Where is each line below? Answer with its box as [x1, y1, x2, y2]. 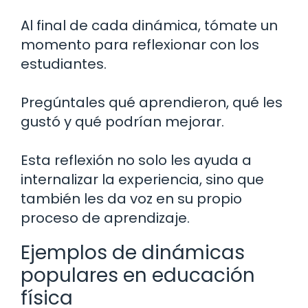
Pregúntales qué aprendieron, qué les [21, 93, 283, 113]
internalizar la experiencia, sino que [21, 170, 264, 190]
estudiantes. [21, 54, 107, 74]
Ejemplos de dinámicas [21, 239, 245, 267]
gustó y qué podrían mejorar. [21, 112, 224, 132]
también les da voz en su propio [21, 189, 242, 209]
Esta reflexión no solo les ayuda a [21, 151, 252, 170]
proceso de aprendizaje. [21, 208, 190, 228]
